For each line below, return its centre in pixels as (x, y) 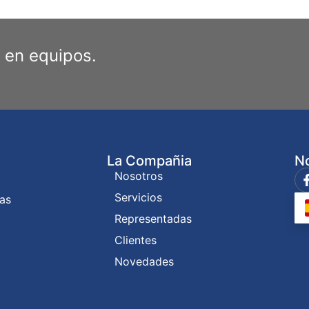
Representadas (153, 219)
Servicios (138, 197)
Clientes (135, 240)
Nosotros (138, 176)
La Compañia (149, 161)
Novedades (144, 261)
